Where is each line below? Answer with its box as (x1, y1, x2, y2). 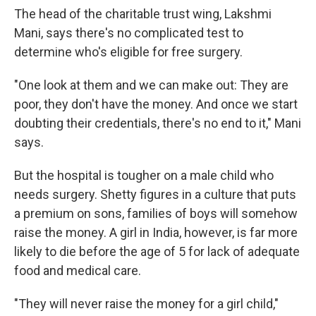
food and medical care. (14, 263, 141, 278)
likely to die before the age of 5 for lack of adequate (14, 244, 300, 259)
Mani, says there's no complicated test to (14, 25, 243, 40)
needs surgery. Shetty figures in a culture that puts (14, 187, 296, 202)
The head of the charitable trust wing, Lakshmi (14, 6, 272, 21)
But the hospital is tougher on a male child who (14, 168, 274, 183)
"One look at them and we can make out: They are (14, 78, 288, 92)
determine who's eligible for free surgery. (14, 44, 243, 59)
